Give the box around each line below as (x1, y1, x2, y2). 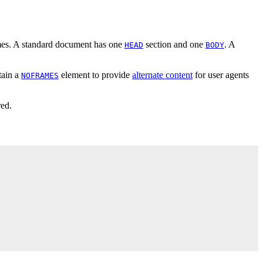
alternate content (132, 69, 193, 80)
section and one (143, 39, 205, 49)
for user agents (193, 69, 249, 80)
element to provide (59, 69, 132, 80)
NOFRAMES (21, 70, 59, 80)
